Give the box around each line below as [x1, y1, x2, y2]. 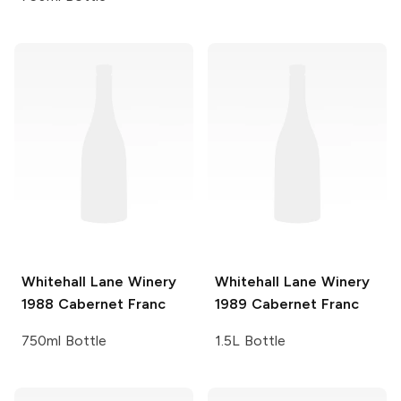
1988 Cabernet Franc [21, 295, 166, 313]
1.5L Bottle [215, 332, 286, 350]
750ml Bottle [21, 332, 107, 350]
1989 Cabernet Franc [215, 295, 359, 313]
